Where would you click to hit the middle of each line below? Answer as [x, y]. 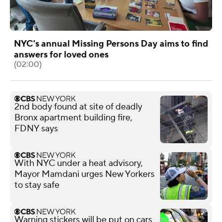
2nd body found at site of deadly [78, 107]
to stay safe [37, 185]
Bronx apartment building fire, [73, 117]
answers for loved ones [61, 55]
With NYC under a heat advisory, [79, 163]
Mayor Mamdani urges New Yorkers [84, 174]
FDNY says [36, 128]
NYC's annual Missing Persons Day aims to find [111, 44]
